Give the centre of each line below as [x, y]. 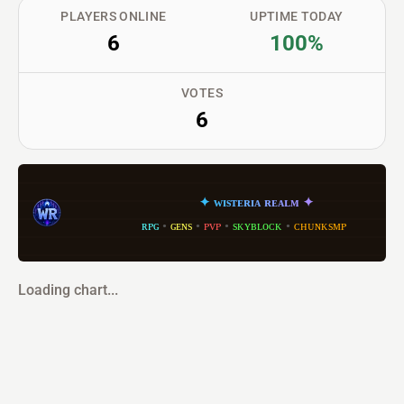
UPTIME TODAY [297, 16]
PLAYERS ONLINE [114, 16]
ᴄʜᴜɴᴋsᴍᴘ [320, 226]
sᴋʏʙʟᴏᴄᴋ [257, 226]
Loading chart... [68, 290]
